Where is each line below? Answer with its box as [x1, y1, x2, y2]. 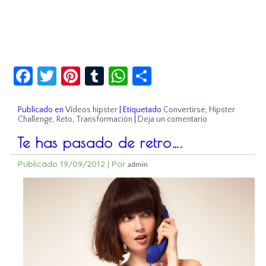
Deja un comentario [138, 115, 208, 125]
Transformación [76, 115, 133, 125]
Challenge [18, 115, 53, 125]
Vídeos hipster [65, 105, 118, 115]
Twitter [56, 59, 119, 83]
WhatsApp [128, 59, 216, 83]
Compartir [151, 59, 236, 83]
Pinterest [80, 59, 156, 83]
